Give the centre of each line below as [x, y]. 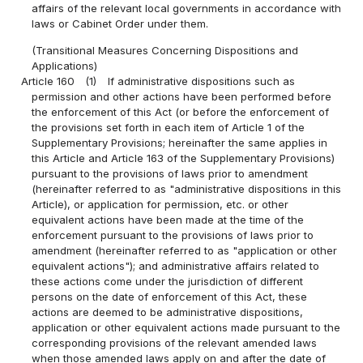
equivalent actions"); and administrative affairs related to [176, 265]
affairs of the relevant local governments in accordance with [187, 9]
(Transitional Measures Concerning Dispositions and [165, 50]
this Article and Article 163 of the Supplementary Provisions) [184, 158]
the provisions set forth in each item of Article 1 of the [169, 127]
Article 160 [48, 81]
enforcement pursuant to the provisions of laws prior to [173, 235]
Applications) [65, 65]
